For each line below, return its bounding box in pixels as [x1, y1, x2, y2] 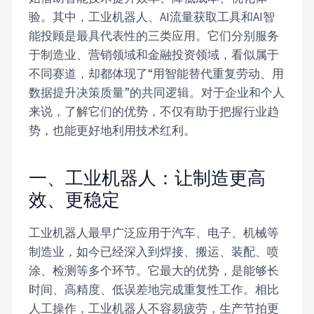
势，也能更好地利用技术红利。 [29, 123, 196, 139]
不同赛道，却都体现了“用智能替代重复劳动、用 [29, 66, 285, 82]
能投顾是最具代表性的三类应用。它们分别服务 [29, 28, 280, 44]
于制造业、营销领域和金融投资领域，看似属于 [29, 47, 280, 63]
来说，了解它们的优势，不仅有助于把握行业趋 [29, 104, 280, 120]
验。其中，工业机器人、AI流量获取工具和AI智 [29, 9, 275, 25]
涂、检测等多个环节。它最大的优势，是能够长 [29, 262, 280, 278]
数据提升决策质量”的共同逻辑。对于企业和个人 [29, 85, 285, 101]
